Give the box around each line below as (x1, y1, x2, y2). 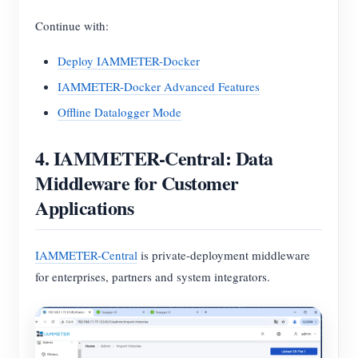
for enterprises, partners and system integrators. (35, 268, 270, 285)
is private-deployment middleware (137, 247, 310, 264)
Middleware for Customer (35, 169, 239, 197)
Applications (35, 193, 134, 222)
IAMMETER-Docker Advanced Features (58, 78, 260, 95)
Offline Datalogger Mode (58, 104, 181, 121)
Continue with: (35, 18, 109, 34)
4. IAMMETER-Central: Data (35, 144, 274, 173)
